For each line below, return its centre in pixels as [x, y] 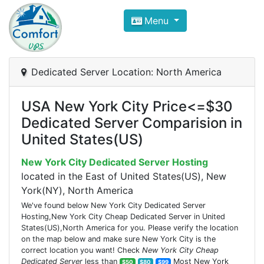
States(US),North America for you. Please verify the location [130, 228]
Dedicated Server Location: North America [126, 72]
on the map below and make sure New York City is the [118, 239]
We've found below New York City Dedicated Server [113, 205]
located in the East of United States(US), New [124, 176]
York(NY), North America [77, 190]
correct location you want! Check [82, 250]
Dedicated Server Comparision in [132, 123]
